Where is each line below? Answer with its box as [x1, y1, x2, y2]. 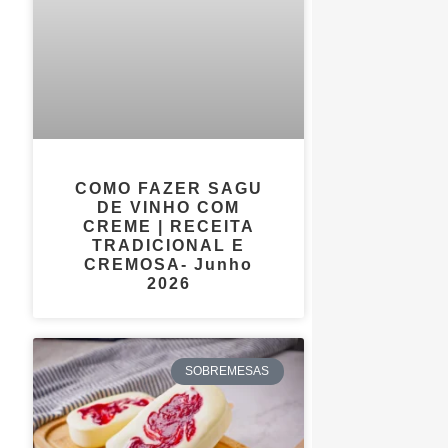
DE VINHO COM [97, 199, 241, 217]
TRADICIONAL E [92, 237, 246, 255]
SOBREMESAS [185, 364, 270, 379]
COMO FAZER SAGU [74, 180, 263, 198]
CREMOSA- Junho [84, 256, 254, 274]
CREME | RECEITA [82, 218, 255, 236]
